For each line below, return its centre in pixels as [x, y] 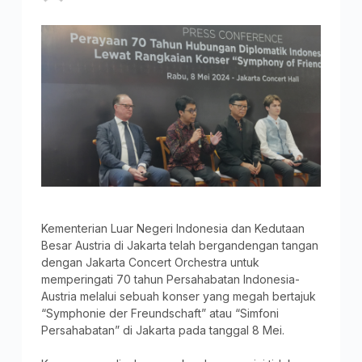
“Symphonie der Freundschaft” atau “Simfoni [160, 313]
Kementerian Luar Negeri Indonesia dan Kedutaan [173, 228]
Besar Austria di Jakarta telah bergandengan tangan [179, 245]
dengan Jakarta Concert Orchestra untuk [150, 262]
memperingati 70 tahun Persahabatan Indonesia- [170, 279]
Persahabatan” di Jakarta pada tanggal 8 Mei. [162, 330]
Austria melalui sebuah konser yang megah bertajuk [178, 296]
